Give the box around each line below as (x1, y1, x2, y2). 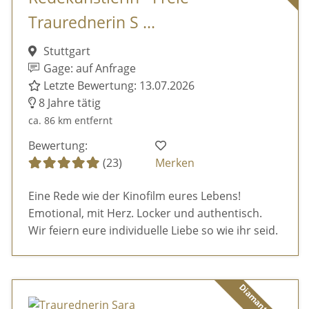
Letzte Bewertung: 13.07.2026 (40, 78, 195, 94)
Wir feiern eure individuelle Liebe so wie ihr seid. (28, 222, 278, 238)
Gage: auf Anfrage (41, 61, 137, 77)
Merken (155, 154, 195, 170)
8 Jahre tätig (35, 95, 101, 111)
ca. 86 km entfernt (28, 114, 112, 128)
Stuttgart (40, 43, 90, 59)
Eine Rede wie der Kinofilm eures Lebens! (28, 188, 241, 203)
